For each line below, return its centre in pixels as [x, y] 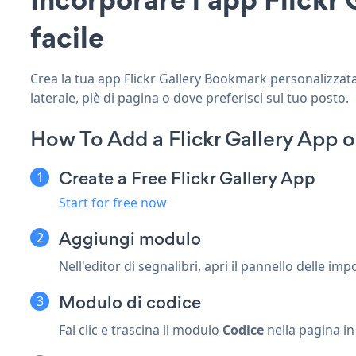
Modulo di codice [130, 302]
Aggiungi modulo [130, 238]
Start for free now [113, 202]
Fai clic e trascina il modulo [141, 329]
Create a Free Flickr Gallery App [187, 178]
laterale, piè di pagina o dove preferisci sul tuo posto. [190, 97]
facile [67, 37]
